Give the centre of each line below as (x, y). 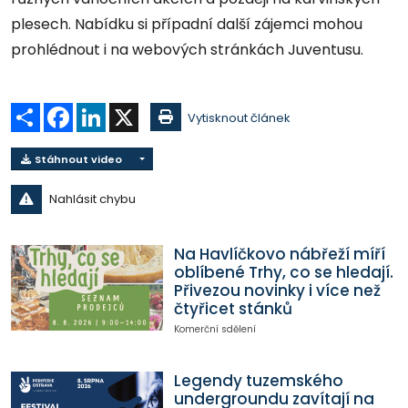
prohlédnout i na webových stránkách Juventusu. (187, 50)
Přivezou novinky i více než (277, 291)
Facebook (103, 110)
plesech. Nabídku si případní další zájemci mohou (187, 25)
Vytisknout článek (239, 118)
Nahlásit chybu (92, 199)
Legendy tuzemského (258, 381)
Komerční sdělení (214, 330)
